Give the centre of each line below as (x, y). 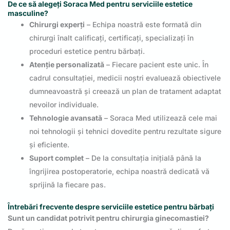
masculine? (28, 13)
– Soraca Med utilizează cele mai (160, 118)
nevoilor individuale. (64, 104)
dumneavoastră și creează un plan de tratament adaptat (125, 91)
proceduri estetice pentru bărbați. (87, 51)
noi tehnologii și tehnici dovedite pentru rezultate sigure (125, 131)
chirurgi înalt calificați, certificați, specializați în (111, 37)
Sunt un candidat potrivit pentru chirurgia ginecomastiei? (108, 218)
